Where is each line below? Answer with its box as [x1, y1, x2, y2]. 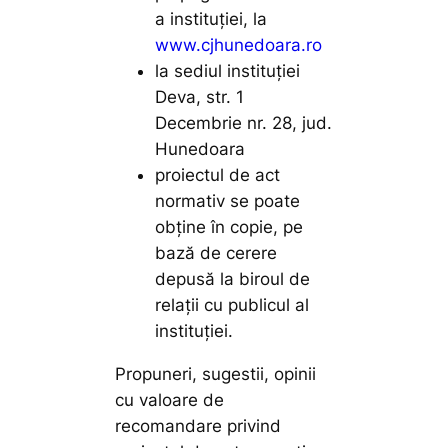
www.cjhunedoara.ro [155, 34, 323, 55]
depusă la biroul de [155, 268, 311, 289]
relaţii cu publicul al [155, 294, 310, 315]
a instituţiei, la [155, 8, 268, 29]
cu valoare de [115, 389, 225, 410]
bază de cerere [155, 242, 278, 263]
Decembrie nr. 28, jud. [155, 112, 333, 133]
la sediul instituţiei [155, 60, 301, 81]
